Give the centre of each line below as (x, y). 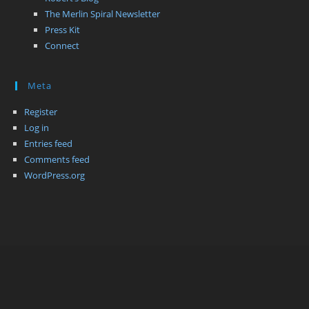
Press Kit (63, 29)
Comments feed (57, 159)
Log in (37, 127)
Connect (62, 45)
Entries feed (49, 143)
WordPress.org (55, 175)
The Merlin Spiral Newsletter (103, 13)
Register (41, 111)
